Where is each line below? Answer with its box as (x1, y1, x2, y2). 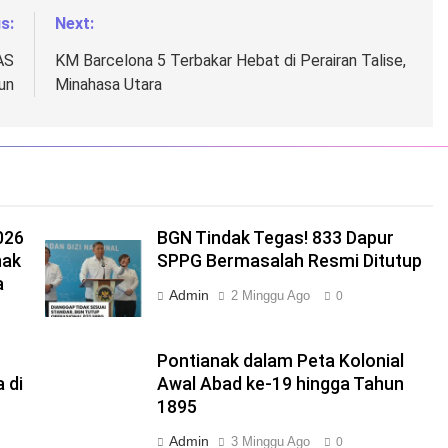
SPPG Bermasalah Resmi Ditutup (156, 251, 422, 272)
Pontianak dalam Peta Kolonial (156, 351, 404, 372)
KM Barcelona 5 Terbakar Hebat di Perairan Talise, (54, 51, 406, 71)
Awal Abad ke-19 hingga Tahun (156, 374, 404, 395)
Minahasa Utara (54, 75, 162, 95)
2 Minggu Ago (230, 288, 310, 304)
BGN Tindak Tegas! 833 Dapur (156, 228, 394, 249)
